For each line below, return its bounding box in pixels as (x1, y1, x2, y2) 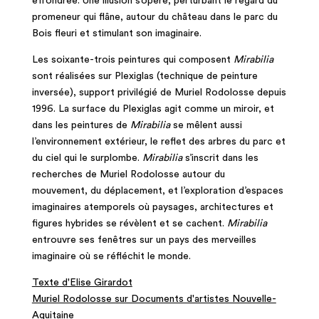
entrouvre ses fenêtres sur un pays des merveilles (31, 234, 256, 245)
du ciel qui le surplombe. (31, 152, 142, 163)
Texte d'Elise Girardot (31, 277, 132, 288)
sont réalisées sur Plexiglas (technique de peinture (31, 70, 258, 81)
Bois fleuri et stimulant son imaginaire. (31, 28, 202, 38)
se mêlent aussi (169, 120, 242, 130)
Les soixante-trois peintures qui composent (31, 54, 234, 65)
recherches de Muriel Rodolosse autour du (31, 169, 225, 179)
